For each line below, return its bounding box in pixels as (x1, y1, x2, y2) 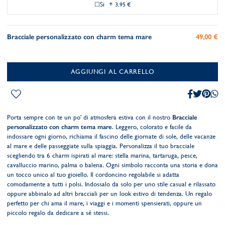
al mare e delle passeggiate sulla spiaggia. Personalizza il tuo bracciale (7, 142, 194, 150)
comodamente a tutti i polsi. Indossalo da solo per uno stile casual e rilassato (7, 180, 215, 188)
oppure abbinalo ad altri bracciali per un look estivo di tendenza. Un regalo (7, 190, 212, 197)
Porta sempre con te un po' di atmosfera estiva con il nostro (7, 114, 172, 121)
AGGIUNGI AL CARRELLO (70, 68, 155, 75)
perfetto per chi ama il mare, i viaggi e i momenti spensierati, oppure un (7, 199, 202, 207)
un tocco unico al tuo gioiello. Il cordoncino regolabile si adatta (7, 171, 179, 178)
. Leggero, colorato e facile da (112, 123, 192, 131)
